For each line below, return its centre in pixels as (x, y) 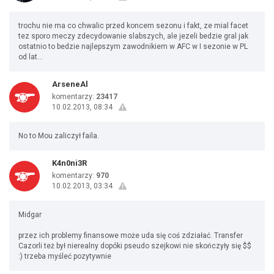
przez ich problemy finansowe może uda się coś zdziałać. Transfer (131, 235)
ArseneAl (70, 84)
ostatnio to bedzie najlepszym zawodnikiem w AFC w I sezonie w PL (133, 46)
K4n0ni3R (69, 163)
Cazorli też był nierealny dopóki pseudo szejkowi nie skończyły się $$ (135, 246)
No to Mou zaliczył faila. (59, 136)
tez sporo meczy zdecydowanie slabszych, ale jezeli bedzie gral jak (133, 36)
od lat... (31, 57)
